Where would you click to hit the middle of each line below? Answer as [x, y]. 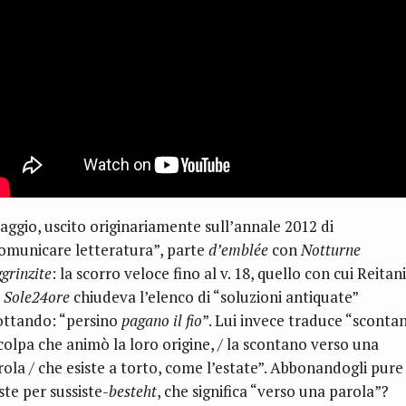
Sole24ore [37, 297]
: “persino [87, 321]
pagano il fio [162, 321]
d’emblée [238, 250]
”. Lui [221, 321]
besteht [133, 391]
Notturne [331, 250]
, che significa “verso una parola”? [275, 391]
